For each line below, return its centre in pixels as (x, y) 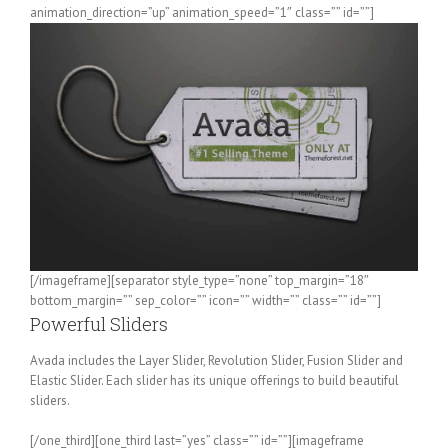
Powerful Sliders (99, 323)
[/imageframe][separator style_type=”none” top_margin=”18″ (199, 280)
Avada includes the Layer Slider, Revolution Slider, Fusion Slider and (216, 360)
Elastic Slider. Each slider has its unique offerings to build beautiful (214, 380)
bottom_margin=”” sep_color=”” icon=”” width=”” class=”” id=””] (205, 300)
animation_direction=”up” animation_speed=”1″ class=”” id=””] (202, 13)
